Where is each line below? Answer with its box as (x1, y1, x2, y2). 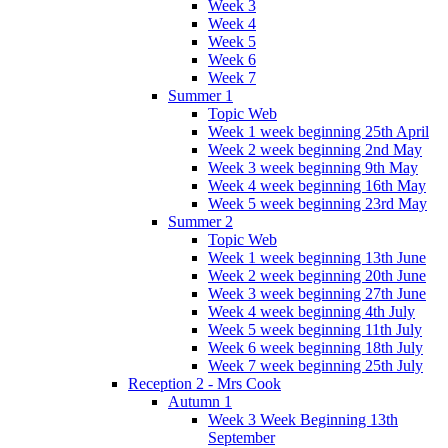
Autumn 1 (168, 392, 232, 410)
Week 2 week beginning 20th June (208, 266, 426, 284)
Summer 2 (168, 212, 233, 230)
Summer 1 (168, 86, 233, 104)
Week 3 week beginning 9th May (208, 158, 418, 176)
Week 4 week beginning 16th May (208, 176, 426, 194)
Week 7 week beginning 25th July (208, 356, 423, 374)
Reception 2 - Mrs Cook (128, 374, 281, 392)
